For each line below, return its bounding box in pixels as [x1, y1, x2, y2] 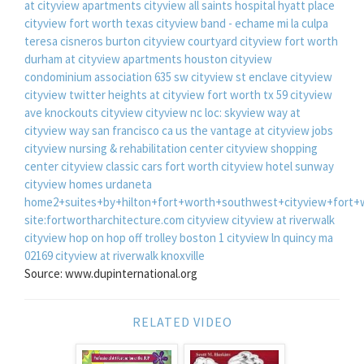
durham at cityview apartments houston [24, 50, 227, 67]
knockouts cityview [45, 104, 143, 120]
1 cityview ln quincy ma [219, 229, 333, 245]
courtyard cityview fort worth [188, 32, 338, 49]
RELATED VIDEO [132, 313, 232, 330]
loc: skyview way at [205, 104, 301, 120]
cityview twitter [24, 86, 106, 102]
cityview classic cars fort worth [61, 158, 219, 174]
